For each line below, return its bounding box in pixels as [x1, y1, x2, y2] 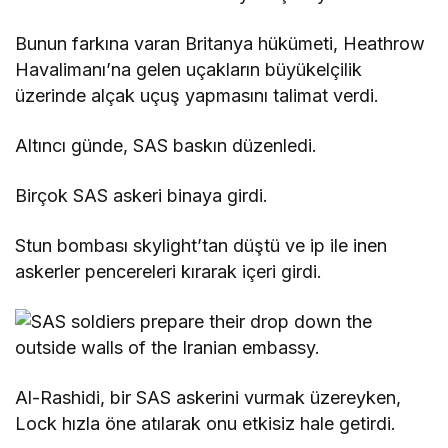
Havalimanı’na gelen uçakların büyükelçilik [15, 59, 363, 81]
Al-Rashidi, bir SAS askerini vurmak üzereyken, [15, 387, 402, 409]
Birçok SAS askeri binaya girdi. [15, 185, 269, 207]
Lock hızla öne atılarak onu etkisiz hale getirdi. [15, 413, 397, 435]
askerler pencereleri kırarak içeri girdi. [15, 261, 323, 283]
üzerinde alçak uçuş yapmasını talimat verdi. [15, 85, 380, 107]
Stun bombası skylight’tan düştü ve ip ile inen [15, 235, 388, 257]
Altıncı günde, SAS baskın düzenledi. [15, 135, 318, 157]
